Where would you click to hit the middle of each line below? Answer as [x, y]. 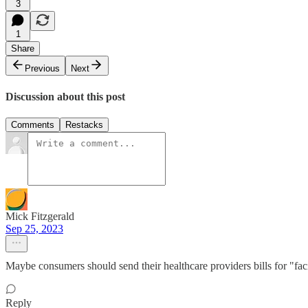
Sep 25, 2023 [34, 228]
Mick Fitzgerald [40, 216]
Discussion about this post [65, 96]
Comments [33, 124]
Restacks [84, 124]
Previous [42, 69]
